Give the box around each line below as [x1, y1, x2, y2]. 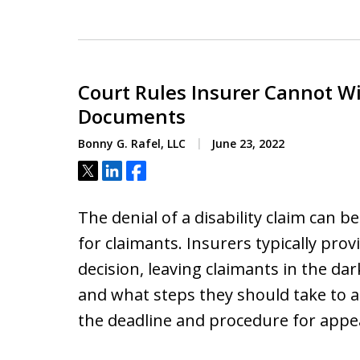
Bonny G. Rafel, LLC [78, 136, 186, 151]
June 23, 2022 [208, 136, 284, 151]
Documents [78, 103, 186, 129]
